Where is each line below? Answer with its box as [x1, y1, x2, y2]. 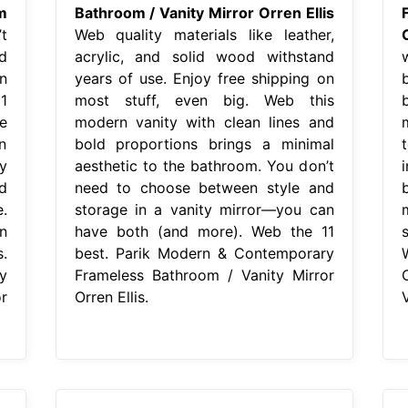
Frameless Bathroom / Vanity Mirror [74, 265, 334, 284]
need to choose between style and [74, 178, 334, 197]
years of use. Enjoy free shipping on [74, 68, 334, 87]
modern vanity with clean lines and [74, 112, 334, 131]
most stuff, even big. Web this [74, 90, 334, 109]
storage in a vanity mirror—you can [74, 199, 334, 219]
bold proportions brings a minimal [74, 134, 334, 153]
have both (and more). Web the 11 [74, 221, 334, 240]
